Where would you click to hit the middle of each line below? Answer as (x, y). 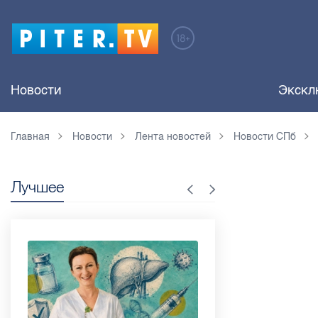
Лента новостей (173, 137)
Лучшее (37, 187)
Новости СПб (265, 137)
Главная (30, 137)
